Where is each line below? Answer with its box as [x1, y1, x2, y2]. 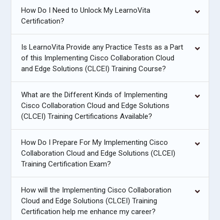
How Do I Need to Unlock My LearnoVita [21, 6, 151, 15]
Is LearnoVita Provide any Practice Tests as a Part [21, 43, 184, 52]
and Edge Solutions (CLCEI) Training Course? [138, 64, 166, 73]
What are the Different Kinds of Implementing [21, 90, 168, 99]
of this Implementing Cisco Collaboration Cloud [21, 54, 175, 62]
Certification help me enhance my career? [21, 207, 156, 216]
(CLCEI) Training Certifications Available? [75, 112, 153, 121]
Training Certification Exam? [48, 160, 111, 168]
